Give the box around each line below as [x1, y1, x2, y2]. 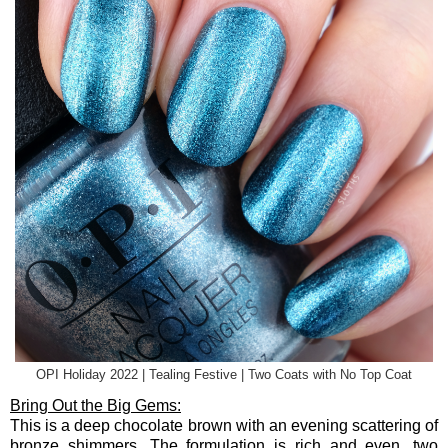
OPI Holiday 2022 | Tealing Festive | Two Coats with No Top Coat [36, 367, 412, 382]
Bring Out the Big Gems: [10, 396, 181, 414]
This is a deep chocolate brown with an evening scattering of [10, 416, 438, 434]
